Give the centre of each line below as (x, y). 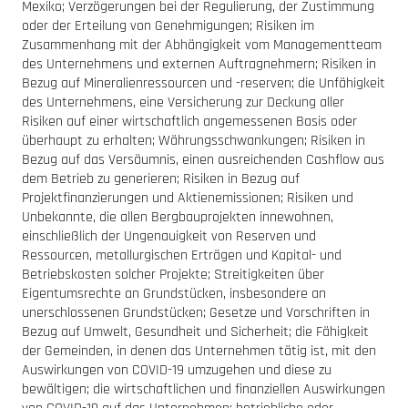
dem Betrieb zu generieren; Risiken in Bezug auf (161, 178)
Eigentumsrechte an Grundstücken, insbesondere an (174, 293)
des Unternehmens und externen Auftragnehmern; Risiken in (199, 64)
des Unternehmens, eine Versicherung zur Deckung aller (183, 102)
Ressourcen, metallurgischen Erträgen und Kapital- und (182, 255)
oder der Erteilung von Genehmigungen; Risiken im (168, 25)
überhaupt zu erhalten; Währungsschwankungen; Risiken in (194, 140)
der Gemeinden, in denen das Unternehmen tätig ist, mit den (199, 351)
